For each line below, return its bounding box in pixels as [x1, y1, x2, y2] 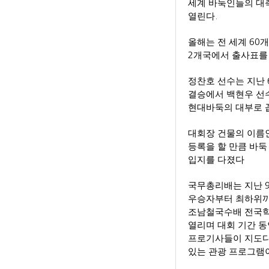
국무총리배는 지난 [188, 181, 265, 190]
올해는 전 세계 [188, 37, 249, 47]
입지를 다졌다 [188, 155, 244, 165]
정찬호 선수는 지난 [188, 76, 267, 86]
